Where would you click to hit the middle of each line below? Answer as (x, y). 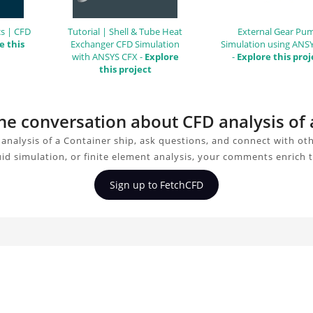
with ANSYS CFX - (108, 56)
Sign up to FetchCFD (156, 184)
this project (125, 69)
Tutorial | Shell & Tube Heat (125, 31)
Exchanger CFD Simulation (125, 44)
